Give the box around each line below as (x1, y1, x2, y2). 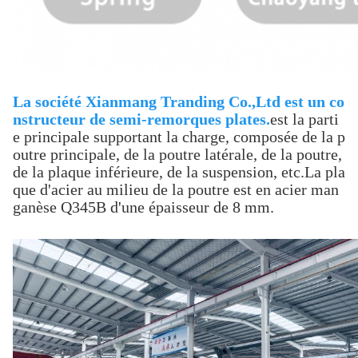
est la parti (270, 110, 339, 128)
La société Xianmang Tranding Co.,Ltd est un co (13, 93, 344, 110)
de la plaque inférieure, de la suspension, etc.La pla (13, 163, 345, 181)
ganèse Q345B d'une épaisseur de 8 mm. (13, 198, 274, 216)
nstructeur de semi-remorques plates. (13, 110, 270, 128)
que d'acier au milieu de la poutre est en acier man (13, 181, 339, 198)
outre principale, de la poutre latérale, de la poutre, (13, 145, 342, 163)
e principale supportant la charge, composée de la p (13, 128, 345, 145)
